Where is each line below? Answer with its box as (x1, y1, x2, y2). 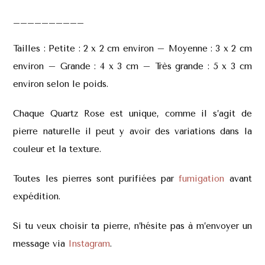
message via (13, 238, 69, 249)
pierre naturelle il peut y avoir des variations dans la (13, 125, 252, 137)
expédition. (13, 190, 61, 202)
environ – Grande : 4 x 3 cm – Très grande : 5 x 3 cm (13, 60, 252, 72)
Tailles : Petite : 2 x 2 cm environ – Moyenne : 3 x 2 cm (13, 43, 252, 54)
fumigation (174, 173, 225, 184)
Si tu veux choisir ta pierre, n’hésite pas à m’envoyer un (13, 220, 252, 231)
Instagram (68, 238, 111, 249)
